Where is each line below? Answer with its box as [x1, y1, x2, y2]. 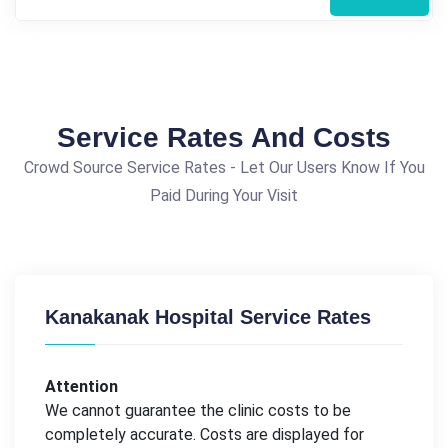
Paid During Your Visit [150, 185, 298, 205]
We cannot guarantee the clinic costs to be [45, 400, 351, 420]
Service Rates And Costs [57, 121, 391, 153]
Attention [45, 376, 118, 396]
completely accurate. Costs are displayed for [45, 424, 364, 444]
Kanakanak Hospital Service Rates [45, 305, 371, 328]
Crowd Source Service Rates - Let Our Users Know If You [23, 157, 425, 177]
